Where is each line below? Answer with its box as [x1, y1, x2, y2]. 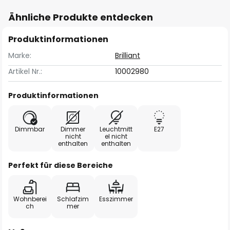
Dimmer [61, 125, 85, 133]
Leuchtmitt [100, 125, 132, 133]
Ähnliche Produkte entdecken [8, 11, 153, 24]
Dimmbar [15, 125, 45, 133]
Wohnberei [13, 195, 47, 203]
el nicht [105, 132, 127, 141]
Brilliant [115, 50, 140, 61]
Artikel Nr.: [8, 66, 42, 76]
